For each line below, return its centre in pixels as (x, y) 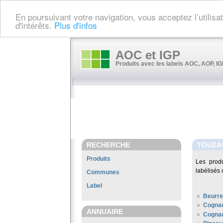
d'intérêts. (35, 25)
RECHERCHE (108, 145)
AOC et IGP (148, 55)
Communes (103, 172)
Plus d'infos (76, 25)
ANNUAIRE (105, 212)
